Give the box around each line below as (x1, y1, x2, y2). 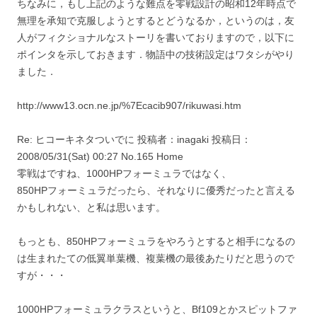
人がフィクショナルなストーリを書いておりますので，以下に (17, 31, 294, 43)
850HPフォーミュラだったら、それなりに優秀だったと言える (17, 184, 295, 196)
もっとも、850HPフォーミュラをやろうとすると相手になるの (17, 235, 295, 247)
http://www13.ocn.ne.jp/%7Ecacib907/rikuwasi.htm (17, 99, 241, 111)
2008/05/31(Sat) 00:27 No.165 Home (17, 150, 183, 162)
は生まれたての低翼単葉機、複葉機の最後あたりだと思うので (17, 252, 294, 264)
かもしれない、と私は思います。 (17, 201, 166, 213)
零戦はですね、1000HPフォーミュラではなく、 (17, 167, 231, 179)
